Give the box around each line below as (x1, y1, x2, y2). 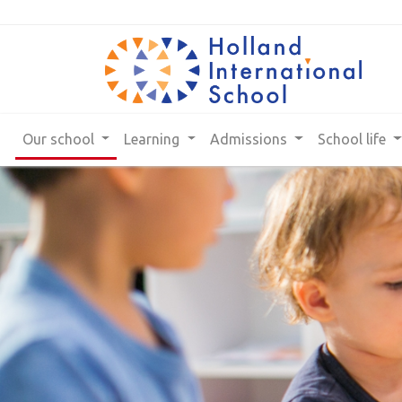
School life (317, 130, 389, 147)
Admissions (210, 130, 292, 147)
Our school (22, 130, 98, 147)
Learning (124, 130, 184, 147)
